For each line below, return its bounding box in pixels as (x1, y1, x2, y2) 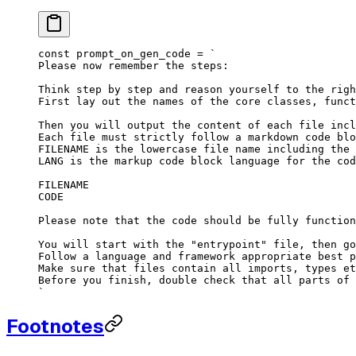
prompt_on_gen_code (70, 47, 191, 60)
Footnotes (6, 313, 104, 339)
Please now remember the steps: (38, 59, 229, 72)
